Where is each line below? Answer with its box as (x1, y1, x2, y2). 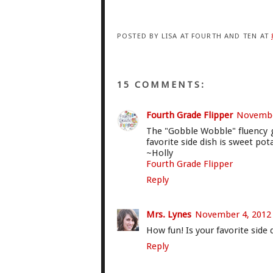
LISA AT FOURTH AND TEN (161, 32, 258, 41)
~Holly (146, 147, 173, 158)
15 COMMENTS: (117, 79, 205, 90)
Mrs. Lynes (146, 208, 191, 220)
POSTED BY (117, 32, 161, 41)
